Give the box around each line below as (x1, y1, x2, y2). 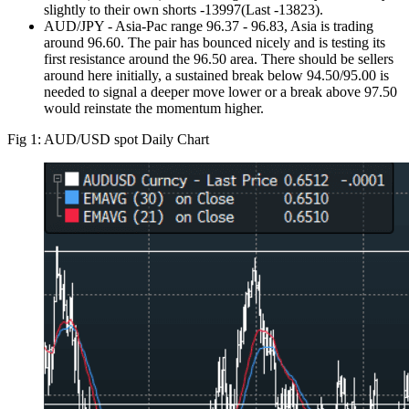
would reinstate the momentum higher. (44, 100, 264, 116)
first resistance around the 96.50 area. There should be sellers (44, 50, 393, 67)
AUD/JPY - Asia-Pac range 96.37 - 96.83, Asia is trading (44, 17, 373, 34)
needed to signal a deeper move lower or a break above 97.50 (44, 83, 397, 100)
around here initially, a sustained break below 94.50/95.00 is (44, 67, 389, 83)
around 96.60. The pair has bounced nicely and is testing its (44, 34, 385, 50)
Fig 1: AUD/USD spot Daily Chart (7, 131, 209, 147)
